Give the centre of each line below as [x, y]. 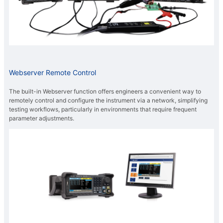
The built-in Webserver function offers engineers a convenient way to [105, 92]
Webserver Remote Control [53, 73]
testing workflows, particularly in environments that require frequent [103, 110]
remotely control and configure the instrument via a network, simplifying [108, 101]
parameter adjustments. [42, 118]
